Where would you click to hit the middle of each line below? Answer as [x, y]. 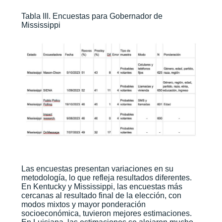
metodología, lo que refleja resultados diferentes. [106, 178]
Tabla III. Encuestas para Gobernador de [92, 16]
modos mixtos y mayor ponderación [83, 205]
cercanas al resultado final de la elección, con [101, 196]
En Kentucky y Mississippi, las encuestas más [102, 187]
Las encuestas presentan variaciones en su [97, 169]
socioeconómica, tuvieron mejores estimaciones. [106, 214]
